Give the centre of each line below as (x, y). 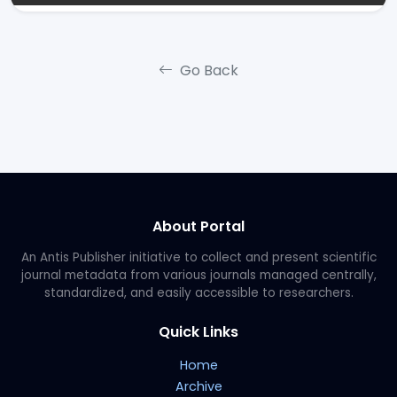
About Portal (198, 226)
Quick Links (198, 331)
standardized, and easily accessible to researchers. (198, 292)
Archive (198, 386)
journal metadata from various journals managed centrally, (198, 275)
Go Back (207, 70)
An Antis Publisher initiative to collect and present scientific (198, 257)
